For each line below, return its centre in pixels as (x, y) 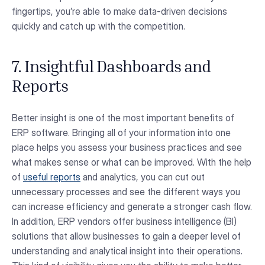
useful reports (52, 177)
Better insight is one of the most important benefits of (123, 118)
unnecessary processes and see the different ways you (126, 192)
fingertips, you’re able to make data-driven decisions (119, 12)
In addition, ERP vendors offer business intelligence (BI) (124, 222)
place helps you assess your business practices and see (127, 148)
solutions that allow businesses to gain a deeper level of (126, 236)
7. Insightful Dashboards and (112, 68)
